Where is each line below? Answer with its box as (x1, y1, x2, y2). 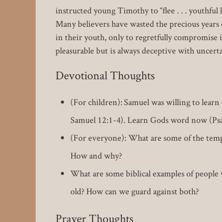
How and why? (70, 150, 122, 162)
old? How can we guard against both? (70, 185, 199, 197)
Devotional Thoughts (55, 67, 155, 83)
